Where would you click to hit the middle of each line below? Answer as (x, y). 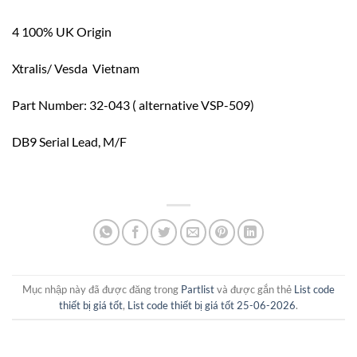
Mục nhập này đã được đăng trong (102, 289)
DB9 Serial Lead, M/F (69, 141)
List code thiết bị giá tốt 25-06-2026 (212, 305)
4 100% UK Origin (62, 32)
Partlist (198, 289)
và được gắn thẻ (254, 289)
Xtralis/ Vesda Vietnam (76, 69)
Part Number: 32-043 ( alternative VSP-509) (133, 104)
